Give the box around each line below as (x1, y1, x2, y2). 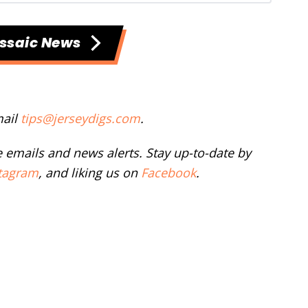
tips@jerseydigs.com (21, 109, 140, 126)
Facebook (141, 164, 196, 181)
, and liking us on (38, 164, 141, 181)
